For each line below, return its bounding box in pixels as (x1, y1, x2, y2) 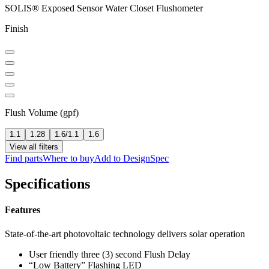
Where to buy (43, 153, 94, 164)
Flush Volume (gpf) (5, 107, 79, 118)
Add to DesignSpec (94, 153, 169, 164)
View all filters (10, 142, 58, 152)
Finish (5, 23, 28, 34)
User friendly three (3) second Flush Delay (29, 249, 190, 259)
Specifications (5, 176, 90, 192)
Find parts (5, 153, 43, 164)
